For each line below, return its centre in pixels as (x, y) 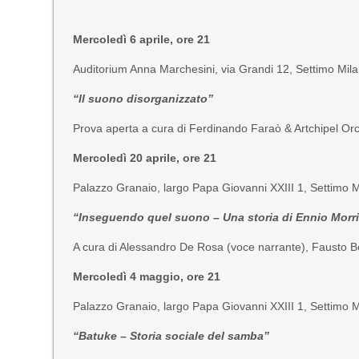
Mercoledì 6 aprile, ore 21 (142, 39)
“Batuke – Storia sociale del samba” (171, 336)
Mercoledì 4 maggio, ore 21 (147, 276)
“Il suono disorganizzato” (143, 99)
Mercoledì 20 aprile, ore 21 (145, 158)
